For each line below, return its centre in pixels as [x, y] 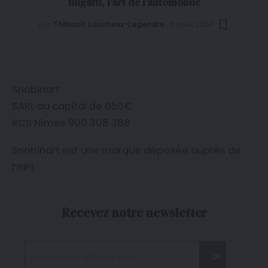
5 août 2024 [191, 25]
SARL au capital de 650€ [72, 106]
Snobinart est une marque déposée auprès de [127, 150]
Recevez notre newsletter [134, 212]
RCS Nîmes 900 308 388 [71, 123]
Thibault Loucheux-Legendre [109, 25]
